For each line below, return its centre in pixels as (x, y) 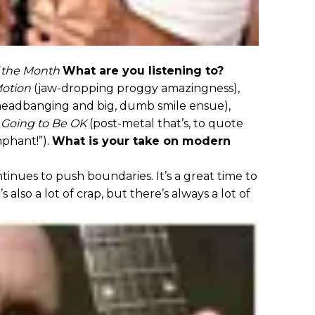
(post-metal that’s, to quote (166, 123)
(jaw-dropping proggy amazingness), (135, 88)
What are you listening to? (143, 70)
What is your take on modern (141, 141)
